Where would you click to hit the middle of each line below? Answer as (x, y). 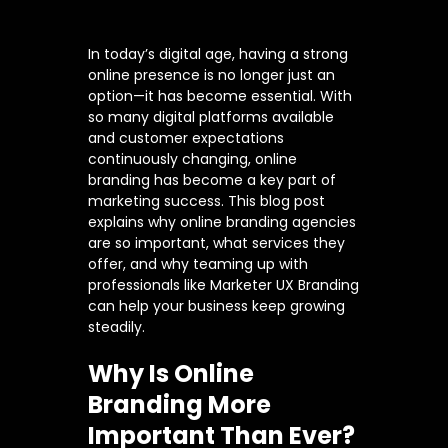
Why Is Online (171, 373)
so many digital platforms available (211, 117)
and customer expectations (186, 138)
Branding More (179, 404)
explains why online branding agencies (222, 222)
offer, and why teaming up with (198, 264)
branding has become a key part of (212, 180)
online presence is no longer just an (211, 75)
